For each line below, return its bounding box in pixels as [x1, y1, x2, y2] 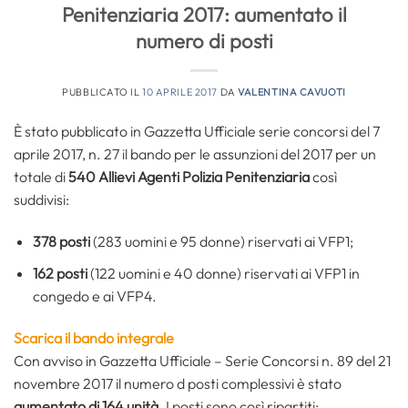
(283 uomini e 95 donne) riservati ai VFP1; [89, 232, 353, 251]
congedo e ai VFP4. [32, 286, 157, 305]
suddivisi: [14, 190, 69, 209]
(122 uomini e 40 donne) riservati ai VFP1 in [87, 263, 360, 282]
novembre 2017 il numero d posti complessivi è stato [14, 373, 342, 393]
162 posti [32, 263, 87, 282]
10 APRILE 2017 [142, 86, 218, 99]
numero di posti [135, 28, 273, 55]
